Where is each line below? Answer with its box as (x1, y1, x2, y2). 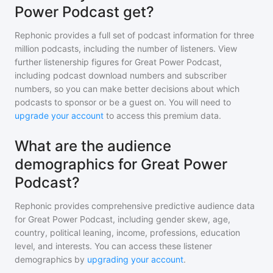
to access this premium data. (104, 110, 221, 121)
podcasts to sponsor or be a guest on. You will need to (15, 97, 231, 107)
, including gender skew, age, (113, 214, 230, 224)
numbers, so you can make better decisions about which (15, 83, 239, 94)
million (15, 43, 39, 54)
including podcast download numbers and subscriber (15, 70, 227, 80)
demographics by (15, 254, 85, 264)
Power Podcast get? (15, 3, 154, 21)
